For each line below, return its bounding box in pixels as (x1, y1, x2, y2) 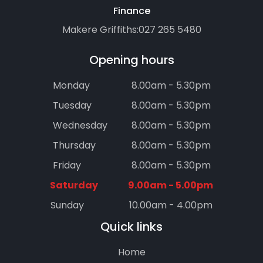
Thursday (52, 139, 96, 153)
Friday (52, 159, 81, 173)
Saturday (50, 178, 98, 193)
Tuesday (52, 99, 92, 113)
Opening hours (89, 52, 174, 69)
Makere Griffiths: (62, 23, 139, 37)
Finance (113, 4, 150, 18)
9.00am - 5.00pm (128, 178, 213, 193)
